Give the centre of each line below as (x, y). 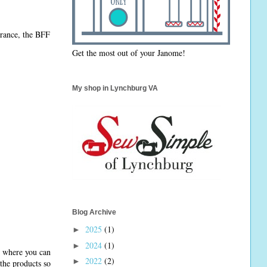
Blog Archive (94, 212)
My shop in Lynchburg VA (115, 88)
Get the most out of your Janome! (129, 52)
